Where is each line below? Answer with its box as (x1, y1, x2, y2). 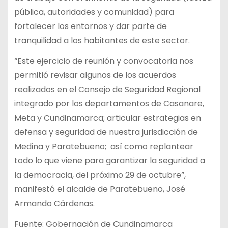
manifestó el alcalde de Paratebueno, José (14, 183, 185, 195)
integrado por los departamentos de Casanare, (14, 98, 204, 110)
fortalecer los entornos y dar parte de (14, 20, 167, 32)
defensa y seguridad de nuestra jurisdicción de (14, 126, 198, 138)
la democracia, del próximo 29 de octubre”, (14, 169, 186, 181)
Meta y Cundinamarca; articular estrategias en (14, 112, 201, 124)
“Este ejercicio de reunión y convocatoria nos (14, 55, 193, 67)
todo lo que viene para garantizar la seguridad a (14, 155, 205, 167)
